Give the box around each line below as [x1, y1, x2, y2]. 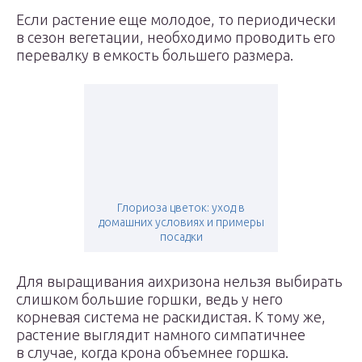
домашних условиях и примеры [98, 216, 264, 229]
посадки [159, 230, 203, 243]
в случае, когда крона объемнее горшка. [16, 344, 288, 360]
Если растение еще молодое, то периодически [16, 11, 336, 27]
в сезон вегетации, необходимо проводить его [16, 29, 335, 45]
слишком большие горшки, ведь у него [16, 291, 283, 307]
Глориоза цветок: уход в [117, 201, 245, 214]
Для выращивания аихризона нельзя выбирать [16, 273, 343, 289]
